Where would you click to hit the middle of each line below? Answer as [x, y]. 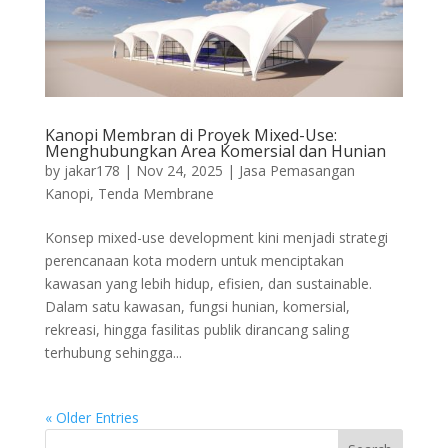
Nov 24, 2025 [179, 171]
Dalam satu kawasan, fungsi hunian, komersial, [197, 307]
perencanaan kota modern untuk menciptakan [194, 261]
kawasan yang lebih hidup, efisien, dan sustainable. [208, 284]
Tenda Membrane [155, 194]
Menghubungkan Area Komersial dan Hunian [215, 151]
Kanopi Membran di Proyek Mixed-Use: [190, 135]
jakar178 [91, 171]
